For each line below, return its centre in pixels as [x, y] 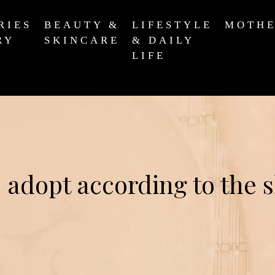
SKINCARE [82, 40]
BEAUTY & [82, 25]
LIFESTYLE [172, 25]
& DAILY [163, 40]
